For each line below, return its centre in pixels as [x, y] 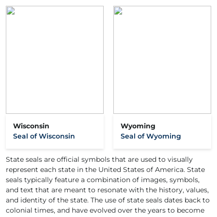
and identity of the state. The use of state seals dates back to [108, 200]
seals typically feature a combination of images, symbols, [103, 179]
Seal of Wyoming [151, 136]
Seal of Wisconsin [44, 136]
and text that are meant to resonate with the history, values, [107, 190]
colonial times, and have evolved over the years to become [105, 210]
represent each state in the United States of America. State [105, 169]
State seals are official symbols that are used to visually [99, 159]
